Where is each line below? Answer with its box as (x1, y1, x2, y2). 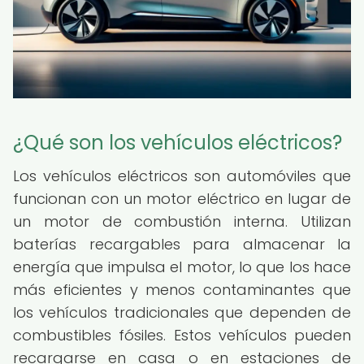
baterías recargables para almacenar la (13, 234, 351, 254)
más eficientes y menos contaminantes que (13, 279, 351, 300)
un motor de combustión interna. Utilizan (13, 211, 351, 232)
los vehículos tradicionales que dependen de (13, 302, 351, 323)
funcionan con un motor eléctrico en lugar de (13, 188, 351, 209)
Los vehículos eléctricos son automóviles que (13, 166, 351, 186)
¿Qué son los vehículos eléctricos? (13, 129, 342, 156)
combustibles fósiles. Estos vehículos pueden (13, 325, 351, 345)
